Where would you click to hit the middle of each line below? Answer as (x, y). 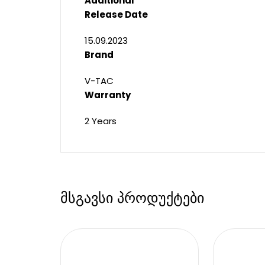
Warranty (108, 95)
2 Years (101, 121)
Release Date (116, 14)
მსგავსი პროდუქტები (132, 198)
